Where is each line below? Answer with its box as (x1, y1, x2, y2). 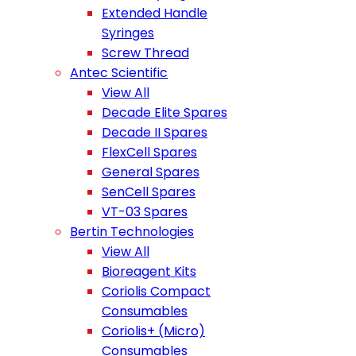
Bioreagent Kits (102, 262, 196, 281)
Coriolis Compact (102, 282, 211, 300)
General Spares (102, 163, 199, 181)
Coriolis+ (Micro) (102, 322, 205, 340)
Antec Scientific (70, 64, 168, 82)
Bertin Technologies (70, 222, 194, 241)
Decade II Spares (102, 123, 207, 141)
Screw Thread (102, 44, 189, 62)
